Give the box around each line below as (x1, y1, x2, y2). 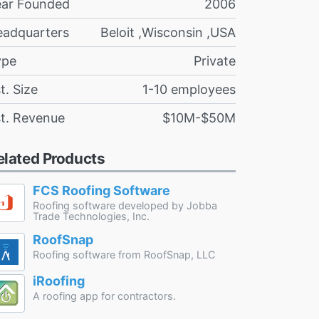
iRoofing (32, 273, 85, 288)
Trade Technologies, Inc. (32, 209, 150, 222)
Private (194, 53, 236, 68)
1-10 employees (142, 81, 236, 97)
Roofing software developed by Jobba (32, 199, 217, 211)
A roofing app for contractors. (32, 289, 176, 302)
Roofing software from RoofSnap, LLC (32, 248, 215, 261)
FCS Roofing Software (32, 183, 170, 199)
